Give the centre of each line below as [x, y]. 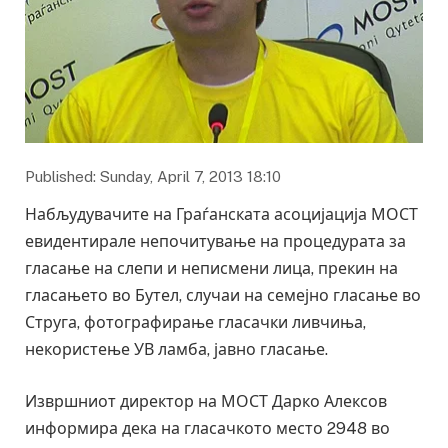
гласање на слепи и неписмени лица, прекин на [211, 269]
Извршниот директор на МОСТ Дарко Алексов [206, 401]
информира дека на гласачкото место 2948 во [207, 428]
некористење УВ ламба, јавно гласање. [176, 350]
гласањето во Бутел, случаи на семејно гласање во [223, 296]
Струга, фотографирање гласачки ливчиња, [195, 323]
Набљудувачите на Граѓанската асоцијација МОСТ [221, 215]
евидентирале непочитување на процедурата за [215, 242]
